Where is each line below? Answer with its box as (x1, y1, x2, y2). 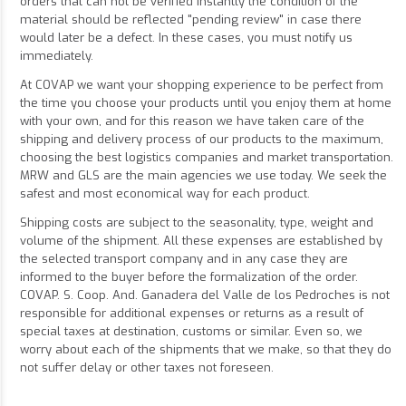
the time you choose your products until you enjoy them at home (20, 95, 391, 111)
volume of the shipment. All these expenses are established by (20, 233, 382, 249)
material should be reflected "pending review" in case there (20, 12, 362, 28)
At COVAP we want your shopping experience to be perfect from (20, 77, 383, 93)
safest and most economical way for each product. (20, 186, 310, 202)
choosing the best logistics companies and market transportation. (20, 150, 393, 166)
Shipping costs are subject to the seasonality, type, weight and (20, 215, 373, 231)
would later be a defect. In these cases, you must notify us (20, 30, 353, 46)
